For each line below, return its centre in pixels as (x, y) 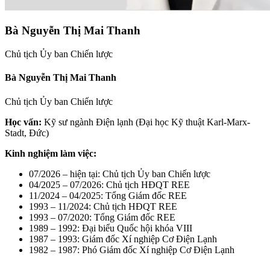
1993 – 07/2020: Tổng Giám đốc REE (102, 217)
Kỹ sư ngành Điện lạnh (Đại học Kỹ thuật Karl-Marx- (146, 122)
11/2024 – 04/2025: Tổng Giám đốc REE (108, 195)
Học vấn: (23, 122)
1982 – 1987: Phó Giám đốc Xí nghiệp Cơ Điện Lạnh (132, 250)
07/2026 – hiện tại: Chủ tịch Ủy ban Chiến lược (120, 174)
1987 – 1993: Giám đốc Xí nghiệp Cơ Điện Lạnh (123, 239)
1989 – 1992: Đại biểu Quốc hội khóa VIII (111, 228)
